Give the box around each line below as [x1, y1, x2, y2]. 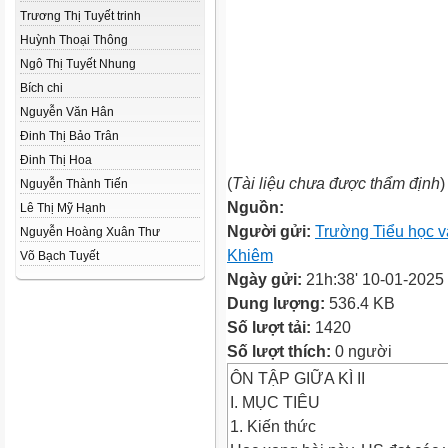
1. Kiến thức [230, 417, 316, 435]
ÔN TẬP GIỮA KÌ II [230, 369, 365, 387]
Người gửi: [227, 222, 315, 240]
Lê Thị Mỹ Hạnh [20, 201, 106, 215]
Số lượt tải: [227, 318, 315, 336]
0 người [331, 342, 392, 360]
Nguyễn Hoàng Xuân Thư [20, 225, 160, 239]
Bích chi [20, 81, 63, 95]
